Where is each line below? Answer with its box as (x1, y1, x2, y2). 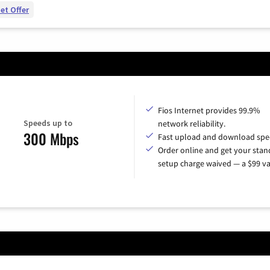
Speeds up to (23, 118, 72, 129)
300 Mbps (23, 128, 79, 150)
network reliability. (158, 118, 225, 129)
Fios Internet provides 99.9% (158, 104, 260, 116)
